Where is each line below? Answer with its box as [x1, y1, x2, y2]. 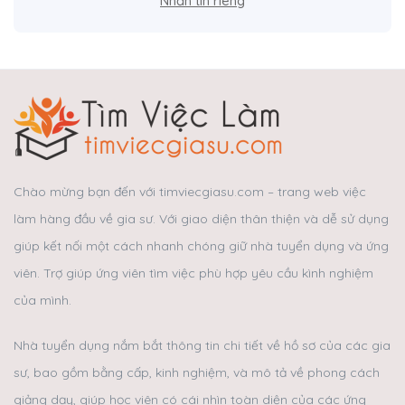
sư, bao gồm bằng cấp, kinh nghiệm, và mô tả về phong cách [14, 363, 380, 381]
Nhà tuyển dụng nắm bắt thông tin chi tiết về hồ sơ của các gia [14, 336, 391, 353]
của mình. [14, 291, 71, 308]
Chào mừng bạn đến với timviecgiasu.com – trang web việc [14, 183, 366, 200]
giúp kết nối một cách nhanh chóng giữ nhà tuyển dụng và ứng [14, 237, 389, 254]
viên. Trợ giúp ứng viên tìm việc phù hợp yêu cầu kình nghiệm [14, 264, 373, 281]
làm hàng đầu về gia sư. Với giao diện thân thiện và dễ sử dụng [14, 210, 389, 227]
